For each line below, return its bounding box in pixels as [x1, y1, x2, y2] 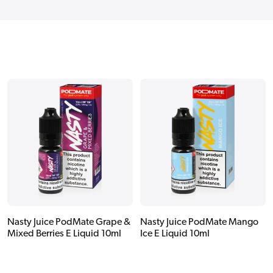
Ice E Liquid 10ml [140, 229, 210, 239]
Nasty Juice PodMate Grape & [7, 217, 130, 227]
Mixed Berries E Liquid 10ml [7, 229, 121, 239]
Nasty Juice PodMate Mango [140, 217, 258, 227]
